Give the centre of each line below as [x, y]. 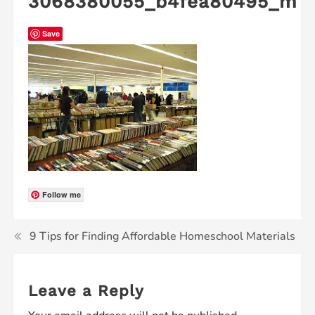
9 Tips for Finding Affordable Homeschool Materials [162, 236]
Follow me [62, 194]
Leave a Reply [86, 291]
